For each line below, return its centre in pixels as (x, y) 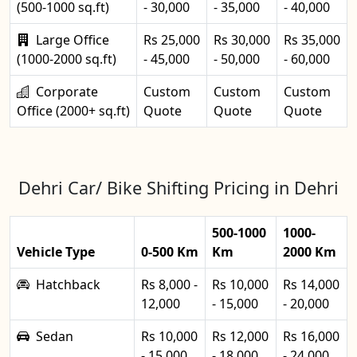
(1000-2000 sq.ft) (67, 59)
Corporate (67, 92)
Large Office (73, 40)
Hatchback (68, 284)
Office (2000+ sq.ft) (73, 111)
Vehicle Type (56, 252)
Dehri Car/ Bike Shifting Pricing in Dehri (178, 188)
